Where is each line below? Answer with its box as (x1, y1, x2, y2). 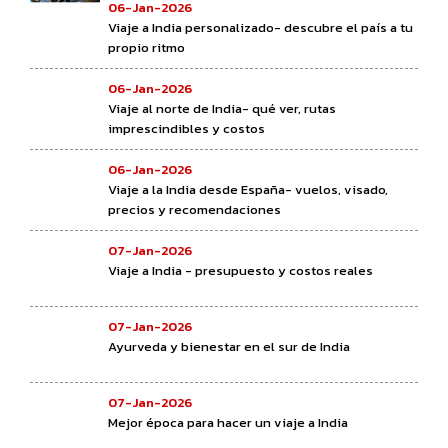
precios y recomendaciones (108, 199, 281, 219)
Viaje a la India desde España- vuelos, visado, (108, 179, 388, 199)
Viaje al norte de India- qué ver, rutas (108, 98, 336, 118)
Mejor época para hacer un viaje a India (108, 412, 348, 432)
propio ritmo (108, 37, 185, 57)
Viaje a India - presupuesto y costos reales (108, 260, 373, 280)
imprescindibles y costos (108, 118, 265, 138)
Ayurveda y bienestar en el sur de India (108, 336, 350, 356)
